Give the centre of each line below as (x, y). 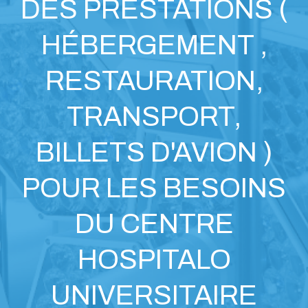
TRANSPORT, (154, 117)
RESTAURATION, (154, 81)
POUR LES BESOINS (154, 188)
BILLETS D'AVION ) (154, 153)
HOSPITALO (154, 260)
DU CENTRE (154, 224)
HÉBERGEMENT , (154, 45)
